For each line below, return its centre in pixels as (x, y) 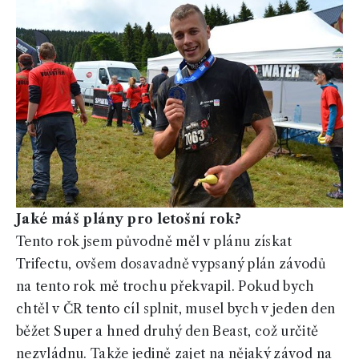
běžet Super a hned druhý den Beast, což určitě (167, 331)
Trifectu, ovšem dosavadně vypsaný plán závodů (171, 264)
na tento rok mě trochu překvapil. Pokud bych (165, 286)
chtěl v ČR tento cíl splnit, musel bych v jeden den (176, 309)
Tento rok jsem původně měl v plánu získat (154, 242)
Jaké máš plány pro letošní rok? (129, 219)
